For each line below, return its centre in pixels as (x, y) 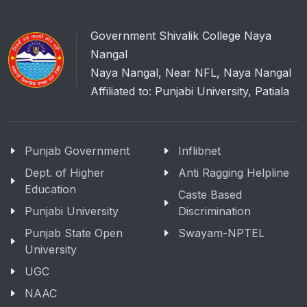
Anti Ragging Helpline (234, 173)
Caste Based (210, 195)
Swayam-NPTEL (221, 233)
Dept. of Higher (65, 173)
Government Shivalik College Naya (181, 36)
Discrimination (214, 211)
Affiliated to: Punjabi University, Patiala (190, 91)
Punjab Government (77, 151)
